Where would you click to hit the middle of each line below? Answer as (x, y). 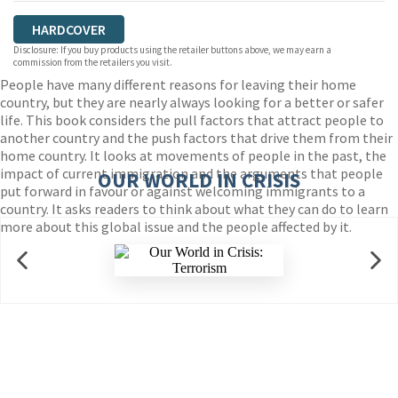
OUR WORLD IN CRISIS (199, 180)
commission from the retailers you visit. (93, 62)
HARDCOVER (69, 29)
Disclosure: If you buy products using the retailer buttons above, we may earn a (172, 50)
